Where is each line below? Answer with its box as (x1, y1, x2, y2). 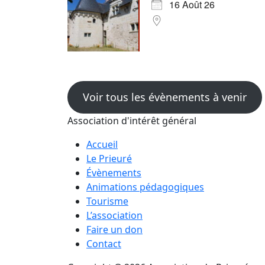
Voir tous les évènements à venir (82, 90, 247, 105)
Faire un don (86, 223, 143, 237)
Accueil (86, 138, 118, 151)
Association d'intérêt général (67, 114, 196, 128)
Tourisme (86, 195, 128, 208)
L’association (86, 209, 143, 222)
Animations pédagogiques (86, 180, 204, 194)
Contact (86, 237, 121, 251)
